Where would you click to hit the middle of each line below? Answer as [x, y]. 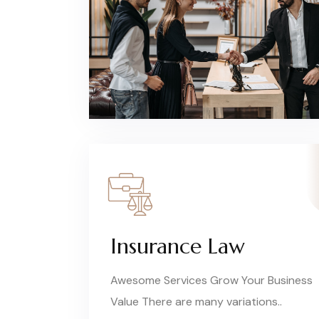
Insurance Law [178, 246]
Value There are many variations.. [196, 301]
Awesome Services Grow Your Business [211, 280]
